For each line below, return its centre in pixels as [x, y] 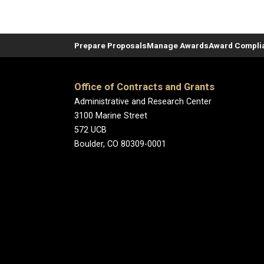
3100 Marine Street [111, 116]
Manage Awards [178, 45]
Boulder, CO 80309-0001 [120, 144]
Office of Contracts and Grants [144, 87]
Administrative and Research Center [143, 102]
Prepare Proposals [110, 45]
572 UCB [90, 130]
